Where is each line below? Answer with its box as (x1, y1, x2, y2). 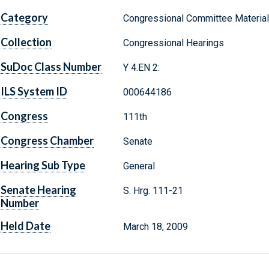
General (122, 160, 155, 172)
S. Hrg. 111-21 (122, 185, 183, 197)
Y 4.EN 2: (122, 62, 160, 74)
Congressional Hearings (122, 37, 224, 49)
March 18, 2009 (122, 221, 188, 233)
